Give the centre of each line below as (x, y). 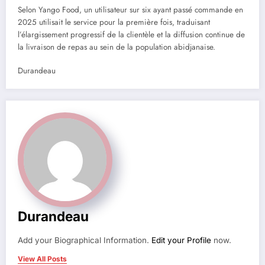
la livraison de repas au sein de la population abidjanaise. (117, 47)
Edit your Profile (181, 240)
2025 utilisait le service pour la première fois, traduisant (114, 22)
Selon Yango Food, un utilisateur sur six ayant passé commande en (130, 9)
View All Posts (42, 258)
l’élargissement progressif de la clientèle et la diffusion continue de (131, 34)
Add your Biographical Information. (85, 240)
